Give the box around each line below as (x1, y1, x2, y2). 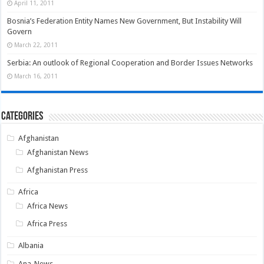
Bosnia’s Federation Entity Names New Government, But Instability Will (7, 16, 242, 25)
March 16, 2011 (14, 72, 58, 80)
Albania (18, 240, 44, 250)
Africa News (27, 201, 68, 210)
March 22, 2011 (14, 41, 58, 48)
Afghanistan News (27, 147, 89, 157)
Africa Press (27, 219, 68, 228)
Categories (1, 110, 44, 123)
